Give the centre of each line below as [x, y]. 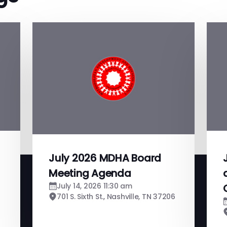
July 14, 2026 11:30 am [94, 186]
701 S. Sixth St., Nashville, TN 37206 [116, 196]
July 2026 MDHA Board [105, 158]
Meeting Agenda [90, 173]
